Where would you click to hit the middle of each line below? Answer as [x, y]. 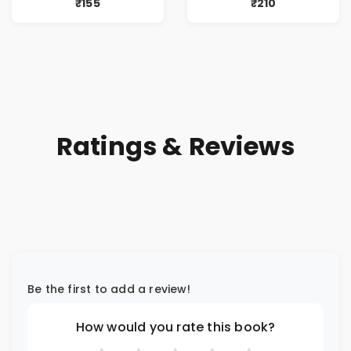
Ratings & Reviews [175, 146]
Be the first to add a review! [109, 289]
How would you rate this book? [175, 327]
